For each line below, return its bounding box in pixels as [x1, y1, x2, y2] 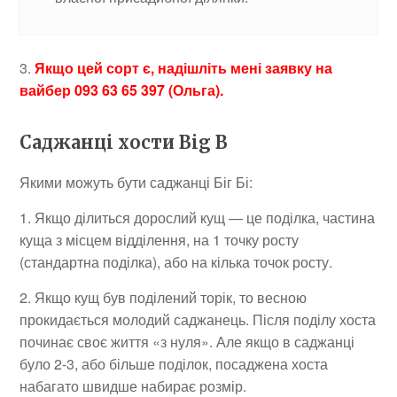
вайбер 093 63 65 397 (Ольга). [19, 79, 224, 100]
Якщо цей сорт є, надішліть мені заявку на [35, 57, 333, 78]
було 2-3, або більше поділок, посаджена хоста [19, 353, 329, 374]
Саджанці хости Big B [19, 130, 229, 153]
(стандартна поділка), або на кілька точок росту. [19, 251, 333, 272]
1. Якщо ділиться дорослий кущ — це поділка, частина [19, 206, 376, 228]
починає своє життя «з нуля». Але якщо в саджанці [19, 331, 355, 352]
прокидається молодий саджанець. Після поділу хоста [19, 308, 377, 330]
